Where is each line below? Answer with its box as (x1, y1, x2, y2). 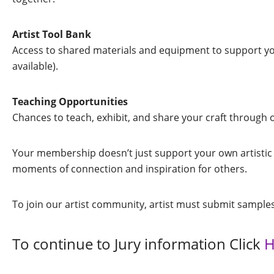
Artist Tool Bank (12, 28, 91, 41)
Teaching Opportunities (12, 95, 128, 108)
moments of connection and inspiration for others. (12, 162, 247, 176)
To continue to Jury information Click (12, 234, 264, 254)
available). (12, 59, 58, 73)
